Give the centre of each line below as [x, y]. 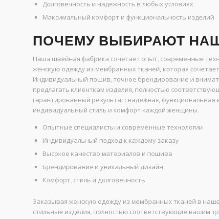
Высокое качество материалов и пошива [107, 154]
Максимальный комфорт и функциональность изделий [128, 17]
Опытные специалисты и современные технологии [123, 127]
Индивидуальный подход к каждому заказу [111, 141]
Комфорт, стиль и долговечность [94, 180]
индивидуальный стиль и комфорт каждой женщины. [116, 110]
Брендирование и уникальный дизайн [103, 167]
